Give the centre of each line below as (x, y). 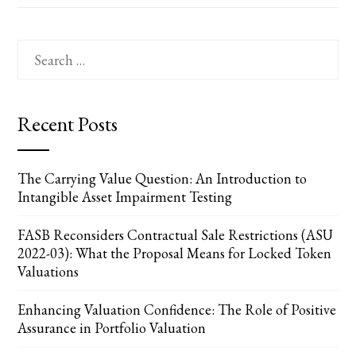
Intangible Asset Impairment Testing (125, 197)
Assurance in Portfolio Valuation (112, 328)
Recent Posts (68, 124)
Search (37, 50)
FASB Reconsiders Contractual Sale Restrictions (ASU (176, 235)
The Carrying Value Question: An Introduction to (163, 178)
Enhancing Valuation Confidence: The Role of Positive (177, 310)
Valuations (48, 271)
